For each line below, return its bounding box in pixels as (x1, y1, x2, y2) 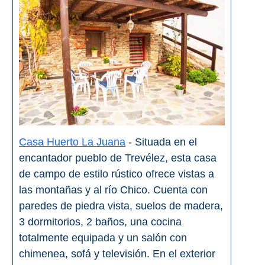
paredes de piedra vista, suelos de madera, (19, 200, 224, 212)
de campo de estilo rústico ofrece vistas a (19, 168, 215, 180)
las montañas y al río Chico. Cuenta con (19, 184, 208, 196)
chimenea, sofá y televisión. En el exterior (19, 248, 216, 260)
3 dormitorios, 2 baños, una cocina (19, 216, 182, 228)
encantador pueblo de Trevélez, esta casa (19, 152, 217, 164)
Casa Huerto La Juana (19, 136, 126, 148)
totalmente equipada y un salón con (19, 232, 188, 244)
